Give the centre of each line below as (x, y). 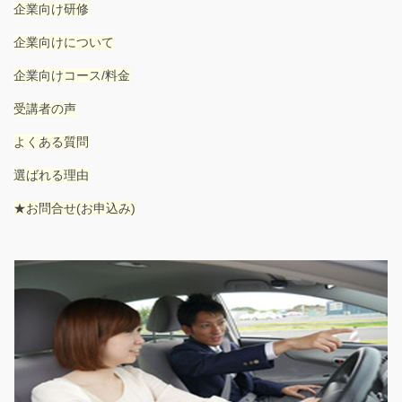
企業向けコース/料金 (72, 75)
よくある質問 (51, 141)
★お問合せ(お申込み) (74, 208)
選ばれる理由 (51, 175)
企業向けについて (64, 42)
